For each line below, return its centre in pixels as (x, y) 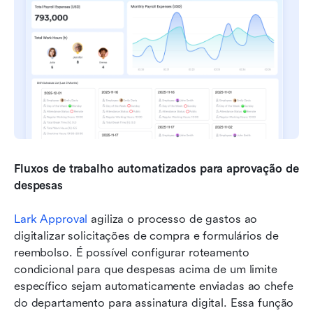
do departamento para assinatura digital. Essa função (154, 303)
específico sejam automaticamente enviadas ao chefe (154, 286)
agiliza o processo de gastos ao (173, 219)
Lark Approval (51, 219)
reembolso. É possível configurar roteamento (132, 253)
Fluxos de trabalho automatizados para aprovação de (156, 169)
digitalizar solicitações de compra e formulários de (146, 236)
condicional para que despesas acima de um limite (146, 270)
